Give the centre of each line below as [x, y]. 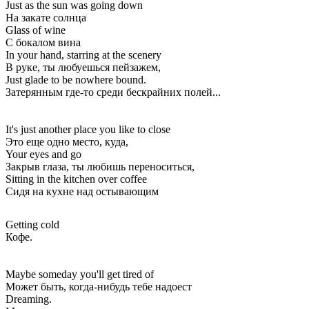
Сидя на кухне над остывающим [82, 191]
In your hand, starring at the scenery [83, 54]
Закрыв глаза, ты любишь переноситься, [100, 166]
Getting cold [32, 224]
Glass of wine [36, 30]
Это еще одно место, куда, [67, 141]
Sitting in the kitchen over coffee [76, 179]
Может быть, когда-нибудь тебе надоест [99, 286]
